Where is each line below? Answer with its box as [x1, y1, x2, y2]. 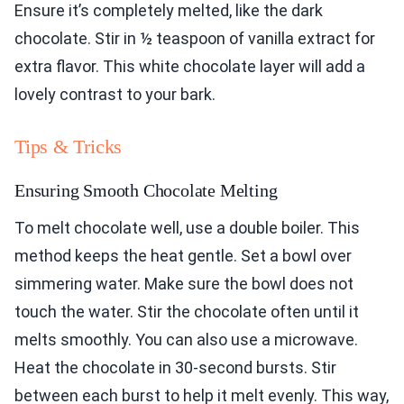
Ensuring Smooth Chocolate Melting [14, 180, 278, 201]
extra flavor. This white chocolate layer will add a [14, 57, 365, 77]
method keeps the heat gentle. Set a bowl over [14, 246, 352, 266]
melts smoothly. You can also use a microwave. [14, 330, 358, 350]
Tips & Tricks [14, 135, 123, 159]
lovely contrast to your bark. [14, 85, 216, 105]
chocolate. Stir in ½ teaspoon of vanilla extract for [14, 29, 375, 49]
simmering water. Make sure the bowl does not [14, 274, 353, 294]
